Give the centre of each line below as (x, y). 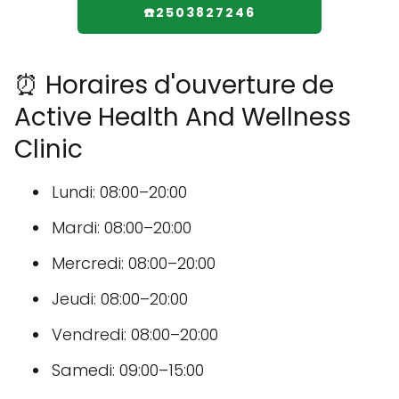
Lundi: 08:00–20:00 (119, 191)
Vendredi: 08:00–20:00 (135, 334)
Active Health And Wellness (183, 117)
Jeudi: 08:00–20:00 (120, 298)
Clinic (49, 149)
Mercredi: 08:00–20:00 (134, 263)
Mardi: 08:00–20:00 (122, 227)
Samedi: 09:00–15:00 (128, 370)
